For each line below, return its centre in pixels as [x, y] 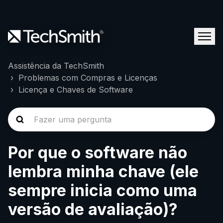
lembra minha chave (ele [103, 171]
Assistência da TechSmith [56, 66]
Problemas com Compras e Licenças [88, 78]
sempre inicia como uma [103, 190]
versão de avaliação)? [93, 209]
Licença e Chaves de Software [76, 90]
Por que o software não [98, 153]
